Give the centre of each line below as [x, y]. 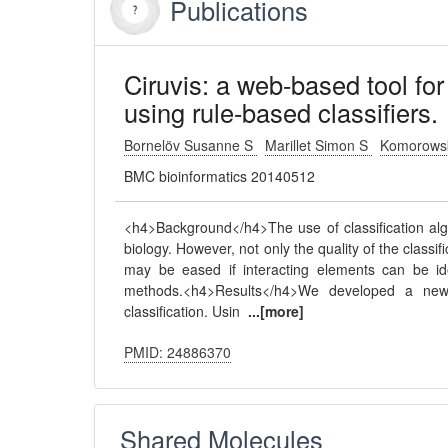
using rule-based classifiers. [281, 112]
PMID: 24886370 [178, 352]
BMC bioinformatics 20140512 [220, 176]
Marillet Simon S [319, 145]
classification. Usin [186, 311]
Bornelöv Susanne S [191, 145]
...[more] [276, 311]
